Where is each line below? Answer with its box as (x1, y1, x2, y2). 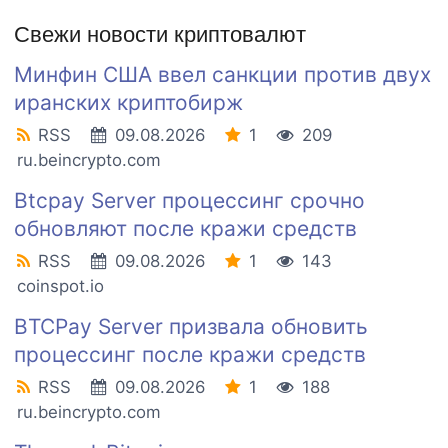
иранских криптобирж (14, 90, 243, 116)
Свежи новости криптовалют (14, 22, 306, 48)
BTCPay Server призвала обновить (14, 314, 368, 340)
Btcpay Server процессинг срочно (14, 188, 365, 214)
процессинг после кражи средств (14, 342, 366, 368)
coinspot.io (17, 276, 104, 297)
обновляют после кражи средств (14, 216, 357, 242)
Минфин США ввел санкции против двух (14, 62, 431, 88)
